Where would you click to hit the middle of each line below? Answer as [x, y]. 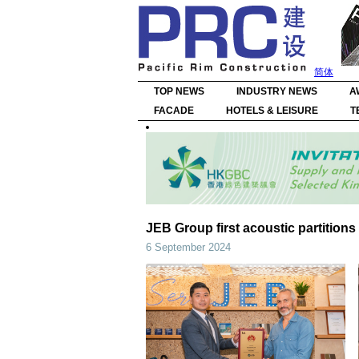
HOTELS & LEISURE [272, 111]
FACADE [174, 111]
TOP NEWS [179, 91]
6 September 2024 [188, 247]
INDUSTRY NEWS [277, 91]
